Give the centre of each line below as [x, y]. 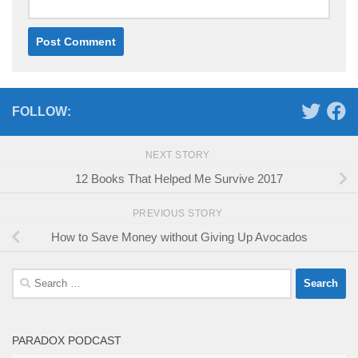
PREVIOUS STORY [179, 213]
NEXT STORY [179, 155]
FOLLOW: [42, 111]
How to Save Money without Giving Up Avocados [179, 237]
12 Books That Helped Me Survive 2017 [179, 178]
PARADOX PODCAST [67, 340]
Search [30, 276]
